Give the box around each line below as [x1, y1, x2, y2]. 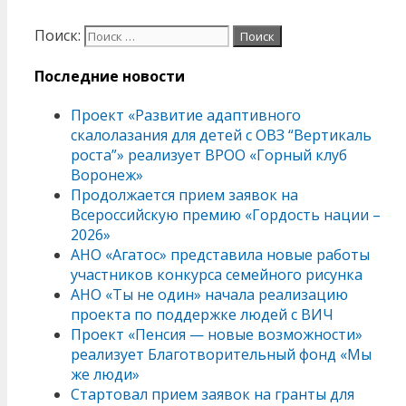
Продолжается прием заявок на [71, 185, 298, 206]
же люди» [71, 364, 140, 385]
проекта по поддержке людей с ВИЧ [71, 304, 333, 325]
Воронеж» [71, 165, 143, 186]
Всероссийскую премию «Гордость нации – [71, 205, 381, 226]
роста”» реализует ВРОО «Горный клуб [71, 145, 347, 166]
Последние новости [34, 66, 185, 87]
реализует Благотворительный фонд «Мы [71, 344, 372, 365]
